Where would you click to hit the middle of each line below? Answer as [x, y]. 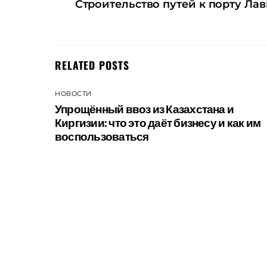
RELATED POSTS [92, 65]
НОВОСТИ [73, 94]
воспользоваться [102, 136]
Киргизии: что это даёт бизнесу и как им [158, 122]
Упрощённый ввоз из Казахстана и [145, 109]
